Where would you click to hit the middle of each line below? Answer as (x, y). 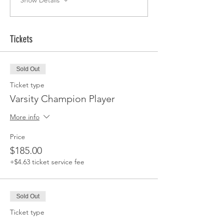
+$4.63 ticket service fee (47, 162)
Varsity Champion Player (62, 99)
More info (25, 117)
